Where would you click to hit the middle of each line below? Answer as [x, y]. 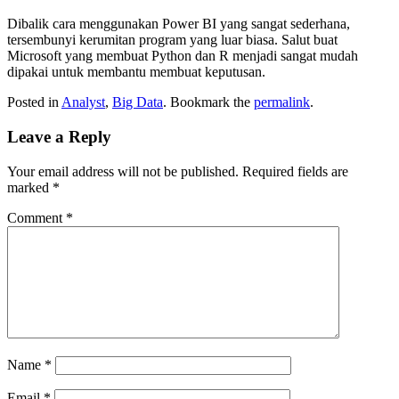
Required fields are [295, 171]
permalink [282, 102]
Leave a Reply [59, 136]
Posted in [34, 102]
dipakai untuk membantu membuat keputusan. [136, 72]
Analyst [83, 102]
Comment [37, 217]
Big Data [138, 102]
